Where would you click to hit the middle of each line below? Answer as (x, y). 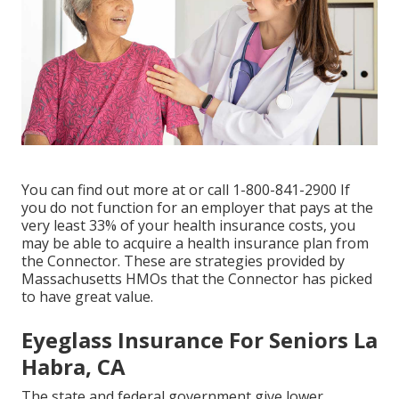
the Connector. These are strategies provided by (183, 261)
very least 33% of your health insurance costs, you (188, 225)
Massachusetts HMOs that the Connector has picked (197, 278)
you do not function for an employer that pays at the (197, 207)
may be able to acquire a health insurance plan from (195, 243)
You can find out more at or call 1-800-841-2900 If (186, 189)
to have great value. (87, 296)
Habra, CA (73, 366)
